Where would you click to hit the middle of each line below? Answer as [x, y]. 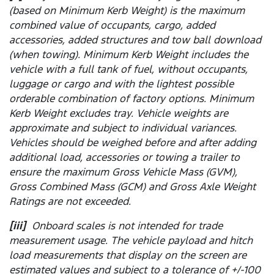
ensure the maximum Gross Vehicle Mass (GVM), [123, 172]
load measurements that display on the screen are [128, 255]
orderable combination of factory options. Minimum [131, 99]
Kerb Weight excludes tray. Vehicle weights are [119, 113]
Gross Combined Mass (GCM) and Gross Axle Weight [132, 187]
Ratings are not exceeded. [70, 202]
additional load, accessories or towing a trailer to [124, 157]
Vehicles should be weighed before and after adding [133, 143]
